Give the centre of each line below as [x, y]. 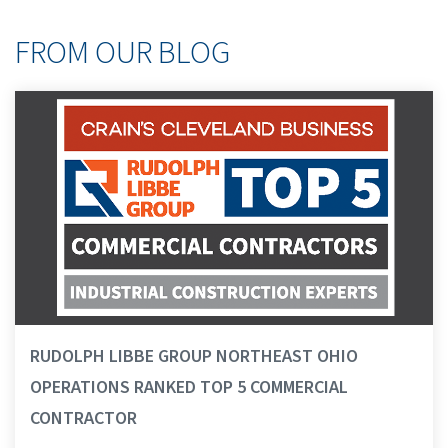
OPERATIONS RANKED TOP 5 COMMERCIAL [189, 388]
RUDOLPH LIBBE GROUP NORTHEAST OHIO [194, 357]
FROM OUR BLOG [122, 53]
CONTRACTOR [83, 419]
